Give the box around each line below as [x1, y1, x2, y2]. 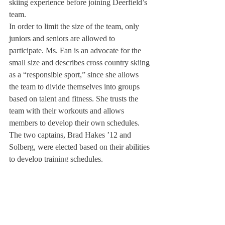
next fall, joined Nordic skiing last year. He [9, 215, 147, 223]
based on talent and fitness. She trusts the [9, 94, 140, 103]
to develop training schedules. [9, 155, 103, 163]
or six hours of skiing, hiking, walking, [9, 179, 134, 187]
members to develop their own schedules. [9, 119, 140, 127]
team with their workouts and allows [9, 106, 126, 115]
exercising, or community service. [9, 191, 116, 199]
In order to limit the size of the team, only [9, 22, 141, 31]
